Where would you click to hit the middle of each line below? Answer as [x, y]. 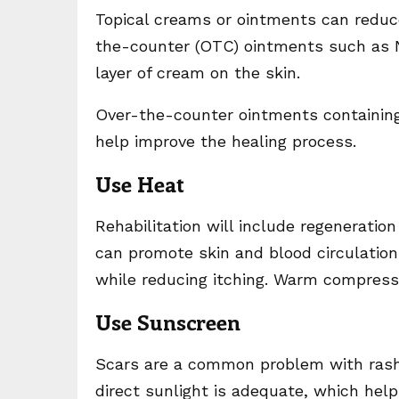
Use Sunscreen [168, 322]
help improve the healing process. [226, 141]
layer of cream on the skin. [198, 73]
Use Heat [140, 183]
